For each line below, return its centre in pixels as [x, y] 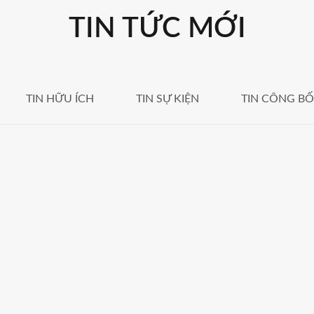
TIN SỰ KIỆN [168, 99]
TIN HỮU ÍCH [60, 99]
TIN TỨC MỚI [157, 29]
